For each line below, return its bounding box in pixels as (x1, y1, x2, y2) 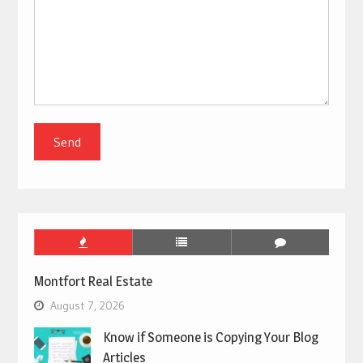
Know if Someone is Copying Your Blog (102, 328, 318, 345)
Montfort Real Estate (33, 272, 152, 289)
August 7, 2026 (49, 297, 125, 313)
